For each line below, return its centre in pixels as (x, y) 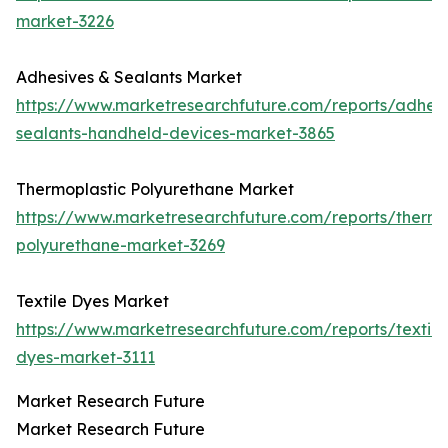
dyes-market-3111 (85, 357)
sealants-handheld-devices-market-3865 (175, 133)
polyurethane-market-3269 (120, 245)
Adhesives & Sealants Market (129, 77)
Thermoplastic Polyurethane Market (155, 189)
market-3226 (65, 21)
